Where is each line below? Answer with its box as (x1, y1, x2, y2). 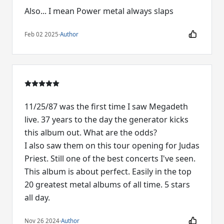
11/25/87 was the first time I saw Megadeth (24, 101, 188, 112)
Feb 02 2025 (24, 30, 58, 38)
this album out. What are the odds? (24, 127, 157, 138)
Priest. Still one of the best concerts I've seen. (24, 153, 195, 164)
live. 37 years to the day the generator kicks (24, 114, 188, 125)
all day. (24, 192, 50, 203)
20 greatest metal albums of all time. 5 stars (24, 179, 190, 190)
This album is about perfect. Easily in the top (24, 166, 191, 177)
